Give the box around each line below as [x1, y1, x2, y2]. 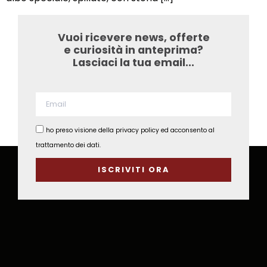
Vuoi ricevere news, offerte [57, 30, 210, 45]
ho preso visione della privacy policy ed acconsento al [46, 125, 215, 135]
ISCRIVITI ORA [98, 164, 169, 175]
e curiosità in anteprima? [64, 43, 203, 58]
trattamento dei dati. [36, 140, 101, 150]
